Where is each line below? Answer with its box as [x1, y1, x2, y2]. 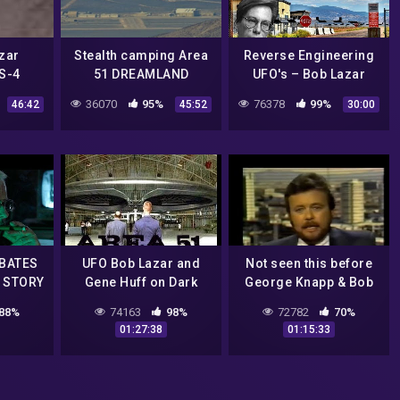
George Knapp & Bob [245, 274, 373, 289]
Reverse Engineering [243, 48, 375, 63]
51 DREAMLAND [93, 67, 189, 82]
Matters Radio [96, 293, 186, 308]
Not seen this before [246, 255, 372, 271]
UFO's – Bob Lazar [252, 67, 366, 82]
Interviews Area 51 [83, 312, 199, 327]
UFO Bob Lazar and [81, 255, 201, 271]
